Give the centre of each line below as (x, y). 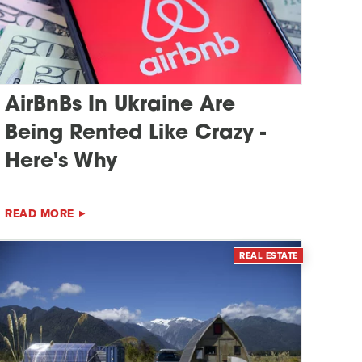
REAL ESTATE (269, 255)
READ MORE (40, 213)
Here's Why (61, 162)
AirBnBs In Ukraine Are (120, 105)
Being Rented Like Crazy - (136, 133)
